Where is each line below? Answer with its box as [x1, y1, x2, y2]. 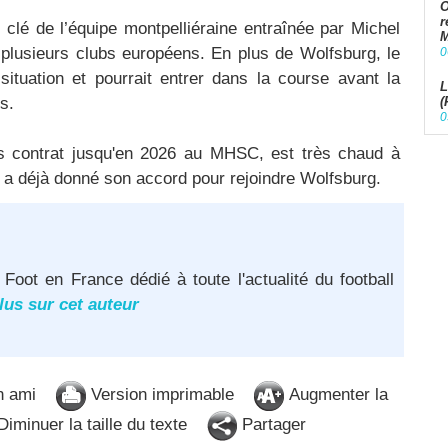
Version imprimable [86, 385, 234, 405]
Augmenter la [284, 385, 388, 405]
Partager [237, 415, 306, 435]
